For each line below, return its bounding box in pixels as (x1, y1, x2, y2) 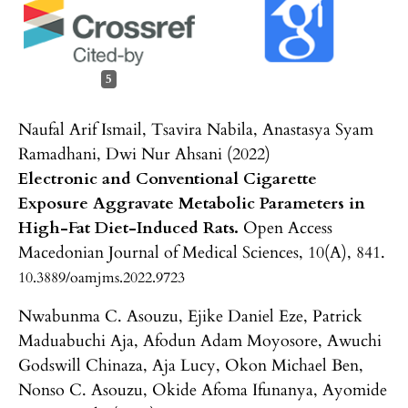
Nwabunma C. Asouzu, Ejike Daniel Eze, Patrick (18, 304, 362, 328)
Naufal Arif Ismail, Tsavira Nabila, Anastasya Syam (18, 117, 373, 141)
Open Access (243, 216, 332, 240)
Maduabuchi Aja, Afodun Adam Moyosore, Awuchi (18, 329, 382, 352)
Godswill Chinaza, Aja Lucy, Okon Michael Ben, (18, 353, 363, 377)
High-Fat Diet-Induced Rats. (18, 216, 243, 240)
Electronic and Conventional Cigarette (18, 167, 317, 190)
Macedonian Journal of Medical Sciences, (18, 240, 308, 264)
